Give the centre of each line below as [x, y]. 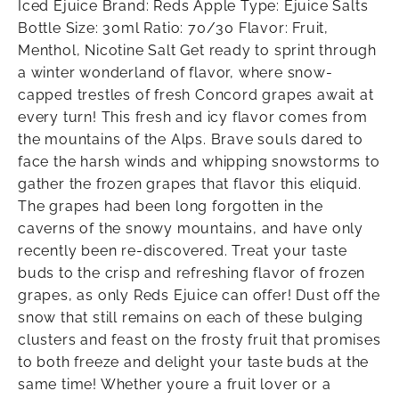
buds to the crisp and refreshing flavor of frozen [192, 273]
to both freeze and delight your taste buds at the [194, 362]
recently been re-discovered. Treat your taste [183, 251]
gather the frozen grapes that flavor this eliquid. [190, 184]
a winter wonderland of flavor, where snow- [175, 73]
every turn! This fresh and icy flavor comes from [193, 118]
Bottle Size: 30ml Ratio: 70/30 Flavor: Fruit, [173, 28]
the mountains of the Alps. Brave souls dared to [191, 140]
